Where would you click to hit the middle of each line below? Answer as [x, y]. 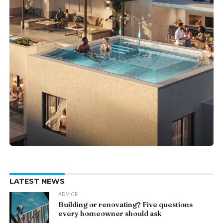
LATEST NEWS [37, 181]
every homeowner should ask [110, 214]
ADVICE [68, 195]
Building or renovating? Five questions [126, 205]
